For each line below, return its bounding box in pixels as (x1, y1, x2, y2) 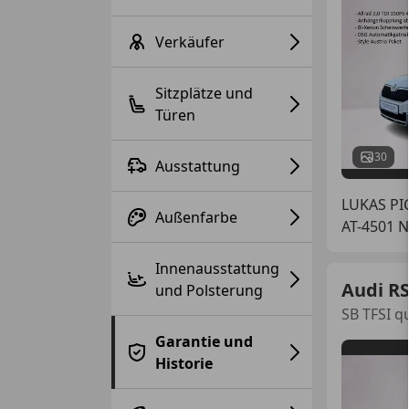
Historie (155, 352, 213, 373)
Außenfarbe (155, 206, 237, 227)
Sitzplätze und (155, 82, 253, 103)
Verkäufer (155, 31, 225, 52)
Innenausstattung (155, 257, 279, 278)
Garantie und (155, 330, 253, 351)
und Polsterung (155, 279, 263, 300)
